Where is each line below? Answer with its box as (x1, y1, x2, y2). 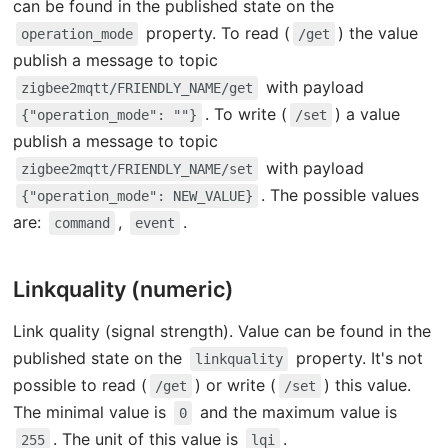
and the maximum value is (194, 402, 397, 423)
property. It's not (290, 348, 423, 369)
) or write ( (194, 375, 276, 396)
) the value (337, 23, 418, 44)
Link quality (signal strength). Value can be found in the (12, 321, 431, 342)
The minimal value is (12, 402, 171, 423)
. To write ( (204, 104, 287, 125)
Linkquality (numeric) (13, 276, 235, 303)
